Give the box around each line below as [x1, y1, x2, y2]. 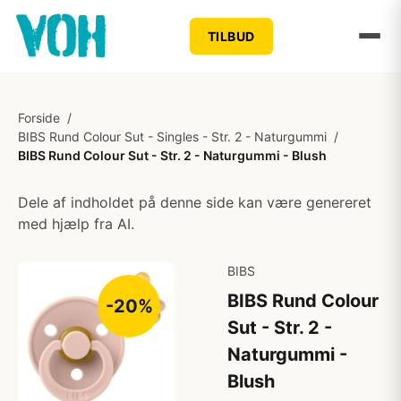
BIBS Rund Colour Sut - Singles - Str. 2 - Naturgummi [18, 129, 327, 144]
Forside [18, 110, 60, 125]
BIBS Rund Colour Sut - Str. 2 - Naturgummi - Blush [18, 148, 327, 163]
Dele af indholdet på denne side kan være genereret [18, 193, 371, 211]
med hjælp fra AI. [18, 215, 134, 233]
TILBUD [207, 28, 255, 44]
